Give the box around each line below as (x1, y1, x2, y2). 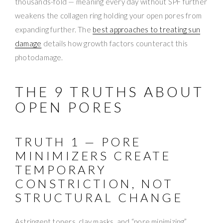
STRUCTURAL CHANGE (15, 190, 183, 205)
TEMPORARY (15, 162, 108, 177)
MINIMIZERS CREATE (15, 148, 171, 163)
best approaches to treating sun (93, 24, 201, 34)
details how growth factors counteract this (41, 38, 188, 48)
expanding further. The (15, 24, 93, 34)
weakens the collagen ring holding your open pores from (15, 10, 202, 20)
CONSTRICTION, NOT (15, 176, 173, 191)
